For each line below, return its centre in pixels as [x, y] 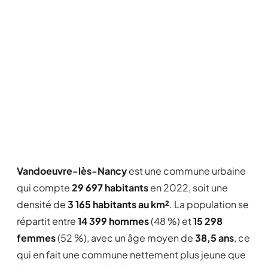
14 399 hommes [113, 221]
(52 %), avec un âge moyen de [125, 238]
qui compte [44, 188]
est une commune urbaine [186, 171]
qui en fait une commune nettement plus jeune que [131, 255]
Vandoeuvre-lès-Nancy [72, 171]
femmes [36, 238]
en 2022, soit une [188, 188]
